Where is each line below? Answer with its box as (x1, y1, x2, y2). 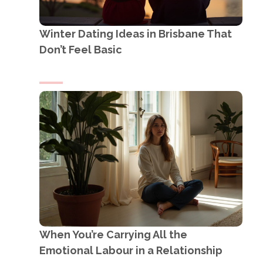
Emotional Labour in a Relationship (39, 244, 222, 257)
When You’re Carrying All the (39, 228, 187, 241)
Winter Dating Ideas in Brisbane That (39, 27, 232, 40)
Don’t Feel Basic (39, 43, 122, 56)
